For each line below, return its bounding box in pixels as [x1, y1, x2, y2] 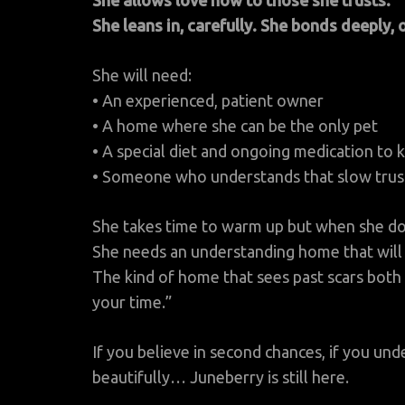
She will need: [92, 66, 192, 85]
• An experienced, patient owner [92, 91, 324, 110]
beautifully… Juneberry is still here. [92, 368, 349, 387]
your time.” [92, 293, 172, 312]
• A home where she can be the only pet [92, 117, 378, 136]
